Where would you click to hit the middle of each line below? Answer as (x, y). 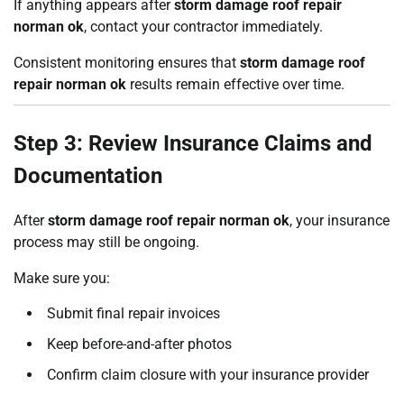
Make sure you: (62, 278)
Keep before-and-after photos (139, 344)
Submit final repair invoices (133, 313)
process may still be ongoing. (106, 242)
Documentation (88, 175)
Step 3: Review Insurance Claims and (193, 143)
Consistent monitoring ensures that (127, 62)
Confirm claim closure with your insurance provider (208, 374)
